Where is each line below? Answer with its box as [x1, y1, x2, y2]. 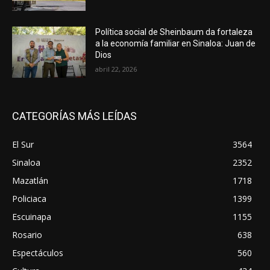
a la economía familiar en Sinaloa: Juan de [95, 38, 256, 48]
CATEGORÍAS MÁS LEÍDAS [12, 110, 137, 123]
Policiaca [12, 193, 46, 205]
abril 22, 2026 [95, 64, 137, 74]
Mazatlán [12, 175, 48, 187]
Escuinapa [12, 211, 51, 223]
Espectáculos [12, 247, 63, 259]
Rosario [12, 229, 42, 241]
